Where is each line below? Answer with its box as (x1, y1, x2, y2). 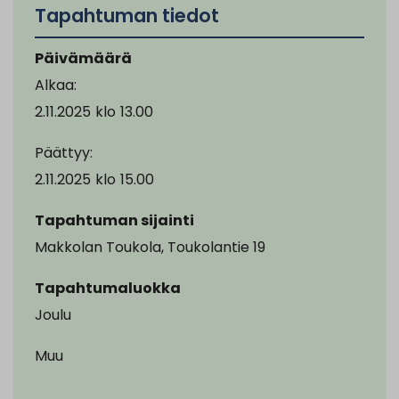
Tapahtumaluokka (35, 277, 181, 298)
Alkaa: (35, 74, 77, 95)
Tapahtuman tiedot (35, 2, 219, 28)
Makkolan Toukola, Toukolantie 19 (35, 236, 265, 257)
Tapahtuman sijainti (35, 209, 194, 231)
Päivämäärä (35, 47, 132, 69)
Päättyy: (35, 142, 93, 163)
